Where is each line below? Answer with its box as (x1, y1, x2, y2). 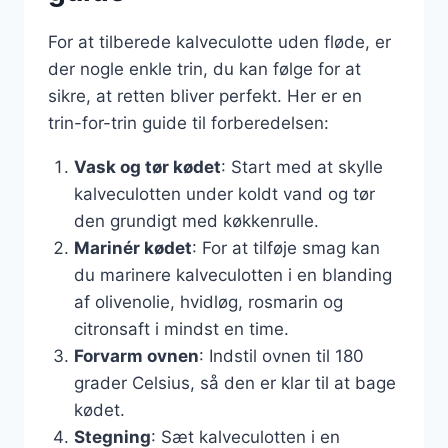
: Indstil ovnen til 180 (198, 346, 364, 366)
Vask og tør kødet (73, 157, 221, 177)
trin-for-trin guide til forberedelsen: (48, 113, 329, 133)
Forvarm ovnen (73, 346, 199, 366)
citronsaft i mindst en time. (73, 319, 289, 339)
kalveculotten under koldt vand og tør (73, 184, 375, 204)
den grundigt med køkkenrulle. (73, 211, 319, 231)
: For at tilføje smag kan (191, 238, 380, 258)
